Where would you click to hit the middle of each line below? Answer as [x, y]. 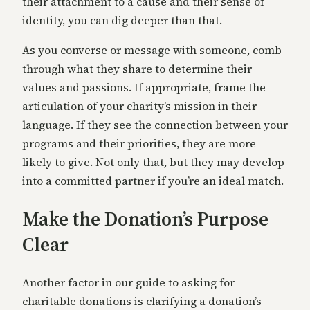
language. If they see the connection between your [155, 124]
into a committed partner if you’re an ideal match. [153, 180]
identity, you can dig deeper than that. [122, 20]
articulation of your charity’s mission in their [139, 106]
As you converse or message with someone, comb [152, 49]
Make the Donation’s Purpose [145, 218]
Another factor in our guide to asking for [128, 283]
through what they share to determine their [137, 68]
